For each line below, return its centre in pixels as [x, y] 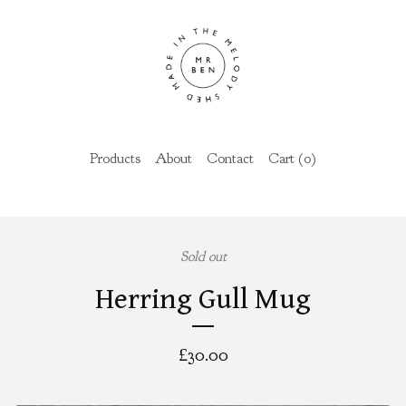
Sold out [203, 256]
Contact [230, 158]
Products [115, 158]
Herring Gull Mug [203, 299]
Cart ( [286, 158]
